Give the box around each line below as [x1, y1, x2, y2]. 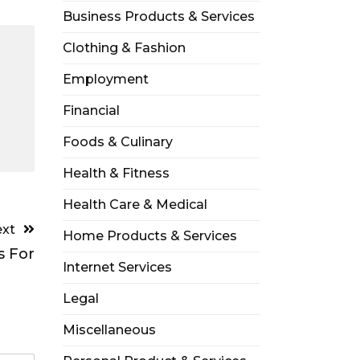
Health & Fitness [62, 166, 170, 181]
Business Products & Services [62, 9, 255, 24]
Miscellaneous [62, 322, 156, 337]
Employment [62, 72, 149, 87]
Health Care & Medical [62, 197, 207, 212]
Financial [62, 103, 120, 118]
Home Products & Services [62, 228, 237, 243]
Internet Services [62, 260, 172, 275]
